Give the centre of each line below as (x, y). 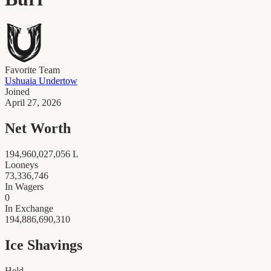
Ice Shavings (44, 245)
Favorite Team (32, 70)
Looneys (21, 165)
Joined (17, 91)
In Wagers (24, 186)
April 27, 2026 (33, 102)
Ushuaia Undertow (41, 80)
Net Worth (38, 128)
